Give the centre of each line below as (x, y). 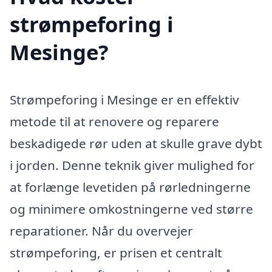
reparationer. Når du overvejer (101, 230)
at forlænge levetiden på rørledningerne (130, 187)
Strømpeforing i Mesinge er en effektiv (124, 99)
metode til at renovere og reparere (114, 121)
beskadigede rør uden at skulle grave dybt (136, 143)
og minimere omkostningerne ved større (131, 209)
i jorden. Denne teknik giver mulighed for (132, 165)
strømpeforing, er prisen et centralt (116, 252)
